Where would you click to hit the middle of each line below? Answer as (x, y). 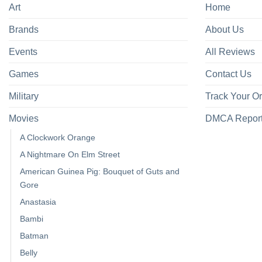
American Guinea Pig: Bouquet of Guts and (100, 172)
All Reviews (230, 52)
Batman (34, 236)
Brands (24, 30)
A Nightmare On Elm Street (70, 155)
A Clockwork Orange (58, 138)
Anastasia (38, 202)
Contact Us (228, 74)
